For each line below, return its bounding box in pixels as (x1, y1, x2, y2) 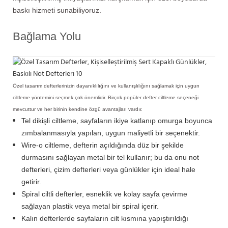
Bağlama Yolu (13, 30, 81, 43)
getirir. (21, 177, 41, 186)
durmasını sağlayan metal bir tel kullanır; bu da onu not (21, 153, 199, 161)
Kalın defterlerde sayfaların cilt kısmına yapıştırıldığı (21, 214, 188, 222)
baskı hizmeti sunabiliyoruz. (13, 6, 101, 14)
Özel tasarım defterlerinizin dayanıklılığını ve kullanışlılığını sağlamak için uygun (13, 82, 199, 89)
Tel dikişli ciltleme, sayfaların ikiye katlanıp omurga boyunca (21, 116, 212, 125)
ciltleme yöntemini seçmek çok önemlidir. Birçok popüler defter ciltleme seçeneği (13, 94, 198, 100)
